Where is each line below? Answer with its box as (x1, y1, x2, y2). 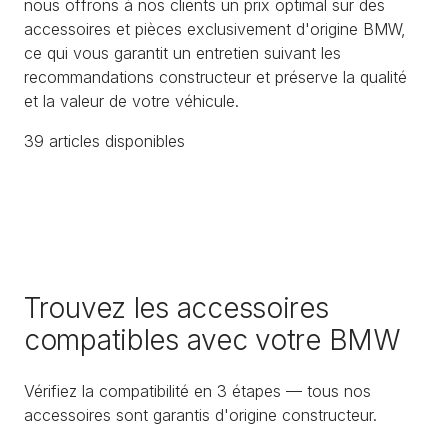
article (44, 130, 92, 151)
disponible (100, 130, 177, 151)
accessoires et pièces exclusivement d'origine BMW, (24, 18, 406, 39)
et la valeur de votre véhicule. (24, 90, 239, 111)
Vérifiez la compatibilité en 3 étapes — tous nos (24, 381, 371, 402)
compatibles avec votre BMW (24, 323, 400, 358)
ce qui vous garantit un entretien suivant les (24, 42, 341, 63)
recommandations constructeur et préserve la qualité (24, 66, 407, 87)
